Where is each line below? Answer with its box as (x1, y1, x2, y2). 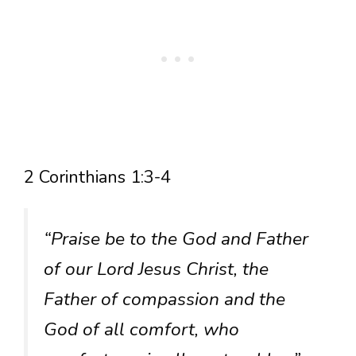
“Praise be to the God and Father (44, 226, 308, 252)
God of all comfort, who (44, 317, 239, 342)
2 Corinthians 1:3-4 (24, 165, 171, 190)
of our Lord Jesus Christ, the (44, 257, 269, 282)
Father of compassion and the (44, 287, 285, 312)
